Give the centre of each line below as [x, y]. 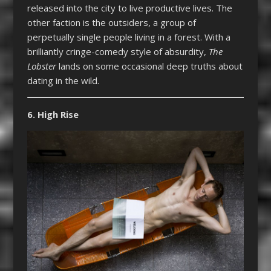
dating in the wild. [63, 80]
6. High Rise [53, 114]
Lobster [41, 66]
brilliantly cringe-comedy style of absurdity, [118, 51]
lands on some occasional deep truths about [149, 66]
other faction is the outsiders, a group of [111, 22]
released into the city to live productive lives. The [129, 8]
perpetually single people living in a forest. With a [129, 37]
